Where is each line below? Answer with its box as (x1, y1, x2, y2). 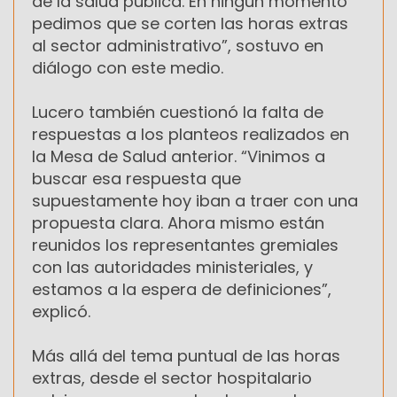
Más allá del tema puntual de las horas (32, 345, 340, 368)
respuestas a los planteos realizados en (32, 123, 349, 146)
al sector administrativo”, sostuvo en (32, 35, 323, 58)
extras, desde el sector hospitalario (32, 367, 312, 390)
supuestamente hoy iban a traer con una (32, 190, 358, 213)
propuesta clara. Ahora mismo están (32, 212, 324, 235)
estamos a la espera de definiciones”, (32, 278, 331, 301)
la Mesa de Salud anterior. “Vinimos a (32, 145, 325, 168)
